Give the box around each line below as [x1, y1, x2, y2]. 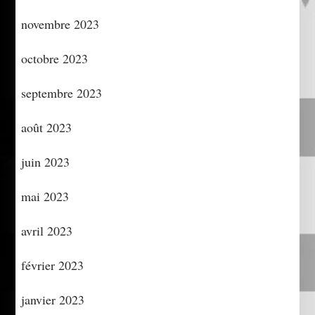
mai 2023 [21, 187, 70, 205]
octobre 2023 [21, 49, 89, 67]
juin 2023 [21, 153, 70, 170]
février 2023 [21, 256, 84, 274]
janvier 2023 [21, 290, 85, 308]
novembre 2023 [21, 15, 100, 32]
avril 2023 [21, 221, 73, 239]
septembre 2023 [21, 84, 103, 101]
